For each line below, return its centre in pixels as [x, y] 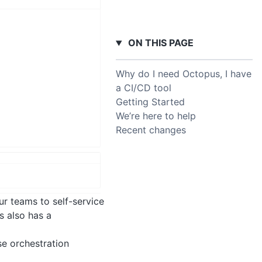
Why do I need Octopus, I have [184, 74]
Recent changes [151, 130]
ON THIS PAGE [159, 43]
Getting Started [150, 102]
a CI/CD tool [144, 88]
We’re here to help [156, 116]
